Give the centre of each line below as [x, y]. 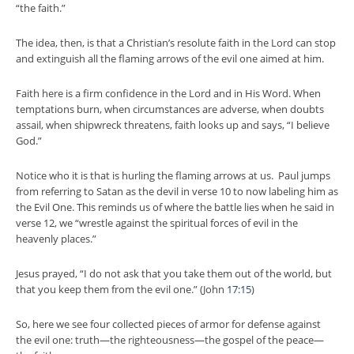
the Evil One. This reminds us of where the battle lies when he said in [175, 207]
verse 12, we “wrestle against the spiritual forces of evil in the [157, 223]
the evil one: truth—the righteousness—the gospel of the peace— [170, 340]
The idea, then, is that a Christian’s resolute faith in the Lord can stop [176, 43]
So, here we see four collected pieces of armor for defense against [168, 324]
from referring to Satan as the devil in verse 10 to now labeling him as [177, 191]
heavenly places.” [56, 239]
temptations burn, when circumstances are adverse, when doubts [170, 109]
